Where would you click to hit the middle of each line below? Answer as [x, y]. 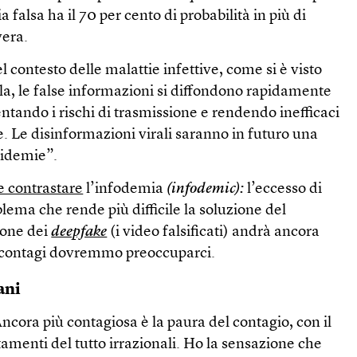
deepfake [79, 232]
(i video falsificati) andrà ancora [214, 232]
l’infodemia [125, 189]
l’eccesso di [283, 189]
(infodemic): [206, 189]
